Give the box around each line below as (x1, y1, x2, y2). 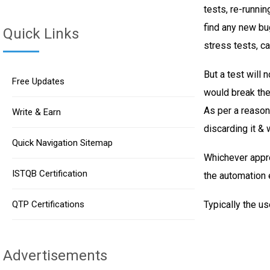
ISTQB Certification (12, 168, 87, 179)
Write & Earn (12, 107, 61, 118)
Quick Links (3, 25, 79, 42)
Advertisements (3, 247, 107, 264)
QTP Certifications (12, 199, 84, 210)
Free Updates (12, 76, 64, 87)
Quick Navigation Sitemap (12, 137, 113, 148)
